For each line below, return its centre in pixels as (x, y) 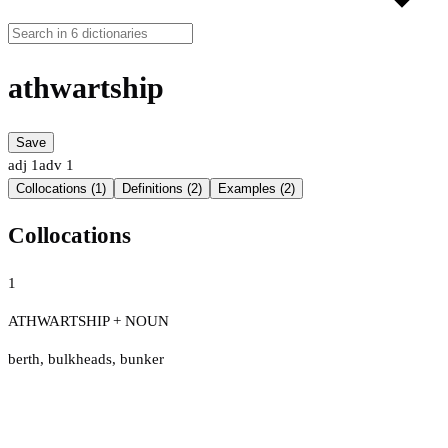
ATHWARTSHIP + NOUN (88, 320)
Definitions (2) (162, 189)
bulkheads (80, 358)
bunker (142, 358)
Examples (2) (256, 189)
